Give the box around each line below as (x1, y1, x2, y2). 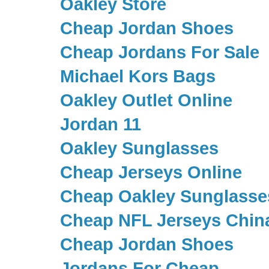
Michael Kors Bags (60, 67, 216, 86)
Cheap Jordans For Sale (60, 43, 259, 62)
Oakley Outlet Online (60, 91, 232, 110)
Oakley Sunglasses (60, 139, 219, 159)
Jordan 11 (60, 115, 141, 134)
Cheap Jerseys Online (60, 163, 242, 183)
